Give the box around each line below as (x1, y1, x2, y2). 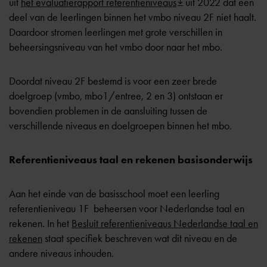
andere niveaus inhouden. (9, 247, 114, 260)
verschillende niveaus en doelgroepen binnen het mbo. (9, 119, 232, 132)
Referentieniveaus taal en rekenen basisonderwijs (9, 153, 253, 166)
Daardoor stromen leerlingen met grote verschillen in (9, 26, 222, 39)
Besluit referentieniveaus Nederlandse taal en (72, 217, 258, 230)
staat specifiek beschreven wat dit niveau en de (42, 232, 237, 245)
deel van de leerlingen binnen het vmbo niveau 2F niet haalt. (9, 11, 256, 24)
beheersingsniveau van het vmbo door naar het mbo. (9, 41, 222, 54)
